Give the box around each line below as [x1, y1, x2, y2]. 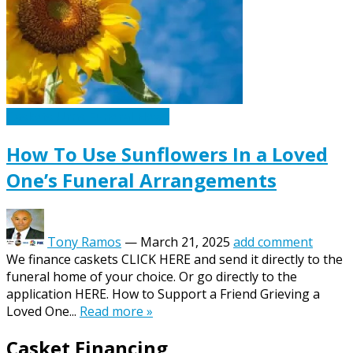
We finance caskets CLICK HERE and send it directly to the [6, 250, 343, 268]
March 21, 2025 [140, 232, 230, 251]
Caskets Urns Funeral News [6, 107, 169, 125]
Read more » [80, 302, 153, 320]
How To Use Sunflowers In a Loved [6, 140, 328, 167]
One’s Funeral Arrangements [6, 166, 277, 193]
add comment [233, 232, 313, 251]
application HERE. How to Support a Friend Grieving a [6, 284, 320, 303]
